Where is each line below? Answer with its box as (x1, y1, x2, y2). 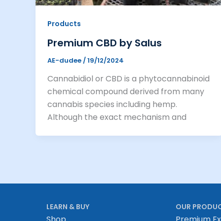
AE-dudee (47, 55, 83, 65)
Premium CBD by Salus (47, 36, 162, 50)
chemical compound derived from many (47, 86, 204, 98)
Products (47, 19, 81, 29)
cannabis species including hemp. (47, 99, 177, 110)
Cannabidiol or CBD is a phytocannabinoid (47, 73, 210, 85)
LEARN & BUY (46, 202, 90, 212)
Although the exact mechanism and (47, 111, 186, 123)
